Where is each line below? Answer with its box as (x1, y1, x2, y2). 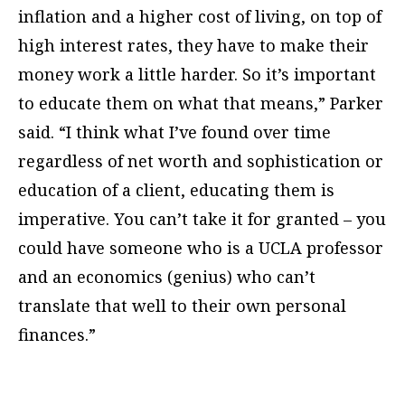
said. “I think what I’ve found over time (18, 121, 331, 144)
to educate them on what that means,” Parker (18, 92, 383, 115)
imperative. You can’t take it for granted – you (18, 208, 386, 231)
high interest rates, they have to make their (18, 34, 369, 57)
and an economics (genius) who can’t (18, 266, 316, 288)
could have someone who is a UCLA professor (18, 237, 383, 259)
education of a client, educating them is (18, 179, 334, 202)
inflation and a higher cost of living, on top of (18, 5, 381, 28)
